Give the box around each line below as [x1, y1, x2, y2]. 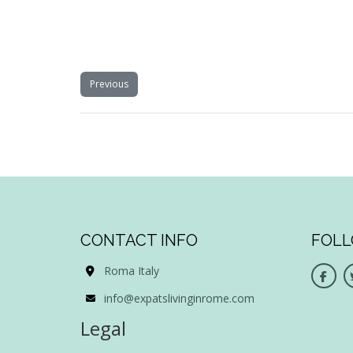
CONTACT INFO [80, 231, 198, 251]
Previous [90, 77, 128, 91]
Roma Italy [104, 263, 159, 279]
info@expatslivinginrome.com [104, 291, 255, 307]
